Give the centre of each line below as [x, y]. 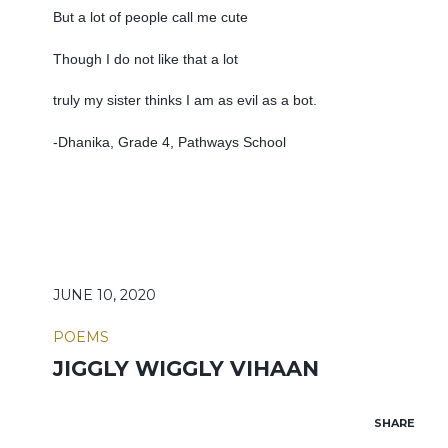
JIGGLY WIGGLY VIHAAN [185, 368]
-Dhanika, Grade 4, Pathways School [169, 142]
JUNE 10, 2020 [104, 294]
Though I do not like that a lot [145, 58]
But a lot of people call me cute [150, 16]
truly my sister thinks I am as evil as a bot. [184, 100]
